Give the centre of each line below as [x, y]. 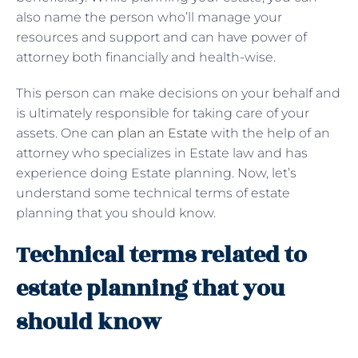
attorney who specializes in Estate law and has [162, 153]
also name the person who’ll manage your [149, 17]
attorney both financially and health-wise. [147, 57]
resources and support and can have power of [161, 37]
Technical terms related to [161, 255]
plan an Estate [163, 133]
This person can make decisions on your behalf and [178, 93]
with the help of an [269, 133]
